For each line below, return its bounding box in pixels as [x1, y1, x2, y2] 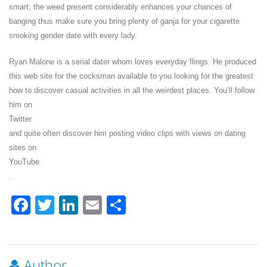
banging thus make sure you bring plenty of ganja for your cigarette [9, 17, 240, 26]
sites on [9, 143, 36, 153]
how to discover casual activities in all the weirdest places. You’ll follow [9, 86, 254, 95]
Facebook [30, 194, 115, 216]
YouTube [9, 157, 39, 167]
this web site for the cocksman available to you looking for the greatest [9, 72, 253, 81]
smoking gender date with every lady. [9, 31, 137, 41]
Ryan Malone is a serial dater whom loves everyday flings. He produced [9, 57, 256, 67]
